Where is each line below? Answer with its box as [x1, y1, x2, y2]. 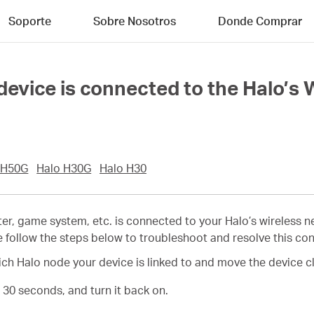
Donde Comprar [218, 13, 302, 28]
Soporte [8, 13, 51, 28]
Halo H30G [36, 161, 92, 175]
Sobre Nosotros [93, 13, 176, 28]
